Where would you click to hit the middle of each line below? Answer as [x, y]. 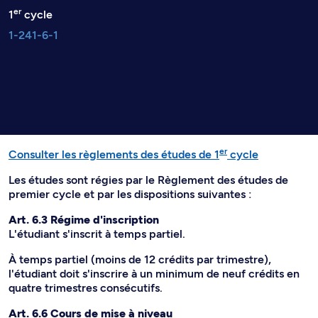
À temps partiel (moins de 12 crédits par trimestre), [140, 259]
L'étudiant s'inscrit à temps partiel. [97, 234]
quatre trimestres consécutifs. [86, 288]
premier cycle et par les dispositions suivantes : [130, 194]
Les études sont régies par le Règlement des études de [148, 180]
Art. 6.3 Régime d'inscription [84, 220]
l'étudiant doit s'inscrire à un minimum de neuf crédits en [154, 274]
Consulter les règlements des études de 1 [114, 154]
